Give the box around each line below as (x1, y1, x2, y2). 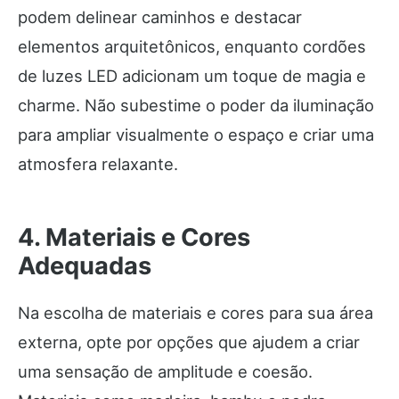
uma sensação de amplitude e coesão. (18, 362, 313, 382)
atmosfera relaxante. (18, 154, 178, 175)
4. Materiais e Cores (18, 223, 250, 253)
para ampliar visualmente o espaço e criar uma (18, 125, 374, 145)
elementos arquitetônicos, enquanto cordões (18, 37, 366, 57)
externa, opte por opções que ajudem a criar (18, 332, 360, 353)
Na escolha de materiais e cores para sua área (18, 303, 373, 323)
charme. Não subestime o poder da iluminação (18, 95, 374, 116)
